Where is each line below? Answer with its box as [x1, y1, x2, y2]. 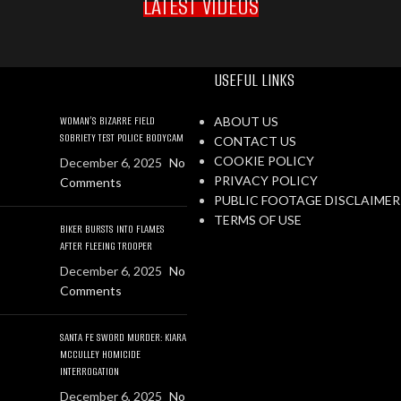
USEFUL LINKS [214, 68, 294, 92]
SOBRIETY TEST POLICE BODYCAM [60, 130, 184, 145]
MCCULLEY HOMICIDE [60, 346, 141, 362]
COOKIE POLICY [214, 153, 314, 168]
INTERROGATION [60, 363, 120, 379]
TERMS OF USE [214, 212, 302, 227]
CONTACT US [214, 133, 296, 149]
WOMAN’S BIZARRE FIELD [60, 113, 156, 128]
